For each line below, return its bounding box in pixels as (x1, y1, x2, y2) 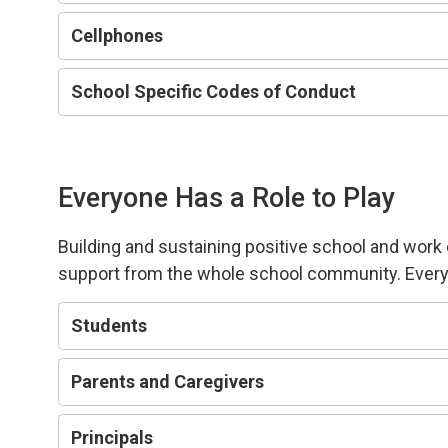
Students (71, 314, 148, 336)
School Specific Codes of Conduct (71, 80, 357, 102)
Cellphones (71, 24, 164, 46)
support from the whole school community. (58, 262, 406, 284)
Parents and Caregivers (71, 370, 265, 392)
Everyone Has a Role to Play (58, 181, 396, 214)
